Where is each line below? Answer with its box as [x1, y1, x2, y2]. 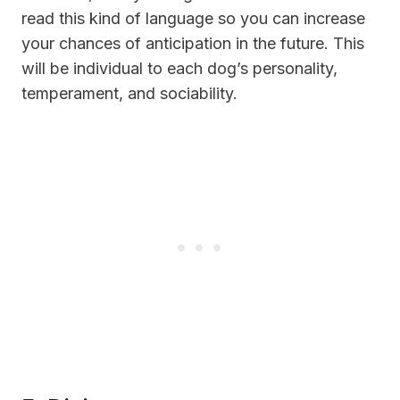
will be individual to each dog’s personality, [21, 58, 337, 78]
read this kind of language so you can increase [21, 8, 365, 28]
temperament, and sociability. [21, 83, 237, 103]
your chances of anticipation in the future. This [21, 33, 364, 53]
